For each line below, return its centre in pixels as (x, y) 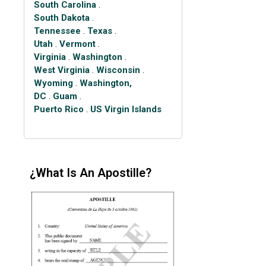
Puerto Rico (58, 110)
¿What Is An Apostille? (91, 172)
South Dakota (61, 18)
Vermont (77, 44)
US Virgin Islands (126, 110)
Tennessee (57, 31)
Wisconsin (118, 70)
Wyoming (53, 83)
